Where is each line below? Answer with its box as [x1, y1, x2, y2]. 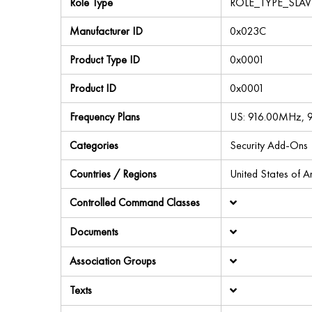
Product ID [70, 81, 116, 95]
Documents [70, 224, 118, 239]
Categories [70, 138, 118, 153]
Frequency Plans [70, 109, 140, 124]
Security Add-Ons [230, 138, 308, 153]
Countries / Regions [70, 166, 157, 181]
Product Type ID [70, 52, 140, 67]
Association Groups [70, 253, 156, 268]
